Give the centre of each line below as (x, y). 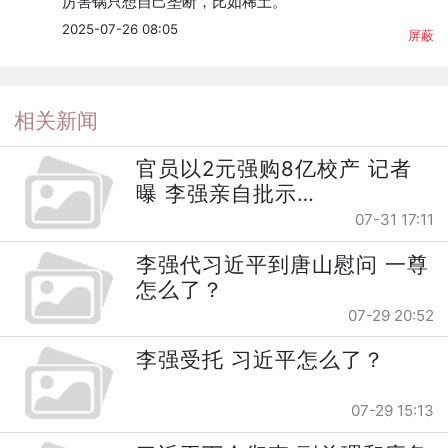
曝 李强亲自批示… (226, 194)
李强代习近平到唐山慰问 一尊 (283, 264)
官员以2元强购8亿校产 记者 (274, 169)
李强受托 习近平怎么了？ (261, 359)
